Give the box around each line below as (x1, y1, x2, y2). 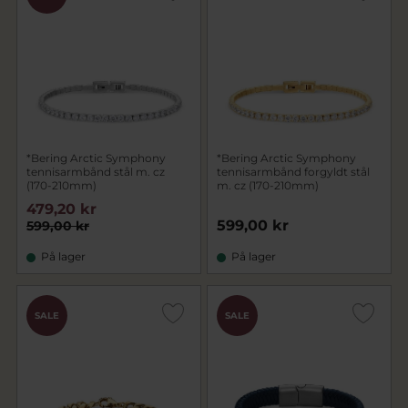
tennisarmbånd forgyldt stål (217, 165, 370, 178)
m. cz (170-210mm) (217, 178, 319, 192)
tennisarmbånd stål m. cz (26, 165, 165, 178)
